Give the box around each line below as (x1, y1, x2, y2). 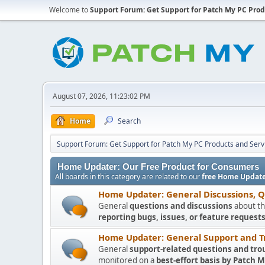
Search (118, 116, 141, 126)
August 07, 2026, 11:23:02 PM (53, 91, 150, 101)
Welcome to (49, 5, 90, 15)
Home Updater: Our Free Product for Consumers (57, 162, 259, 172)
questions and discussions (130, 201, 232, 211)
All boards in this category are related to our (55, 172, 202, 182)
